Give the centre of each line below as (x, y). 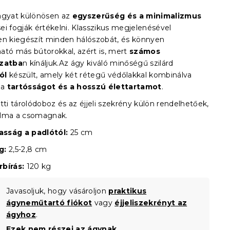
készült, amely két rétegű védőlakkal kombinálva (99, 75)
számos (144, 51)
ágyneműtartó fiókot (49, 203)
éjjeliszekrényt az (151, 203)
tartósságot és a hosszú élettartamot (84, 87)
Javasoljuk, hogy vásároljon (57, 191)
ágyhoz (21, 215)
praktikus (128, 191)
